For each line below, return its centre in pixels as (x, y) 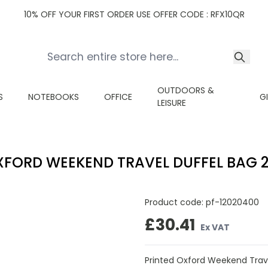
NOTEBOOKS (54, 97)
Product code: (175, 202)
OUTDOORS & (186, 90)
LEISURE (172, 103)
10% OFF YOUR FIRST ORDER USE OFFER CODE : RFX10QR (134, 14)
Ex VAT (215, 227)
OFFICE (118, 97)
